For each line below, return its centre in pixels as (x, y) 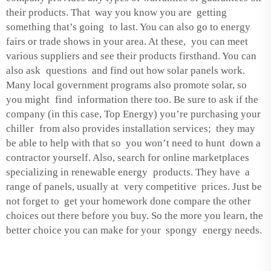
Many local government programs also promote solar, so (126, 85)
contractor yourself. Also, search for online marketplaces (128, 157)
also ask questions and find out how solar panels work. (126, 70)
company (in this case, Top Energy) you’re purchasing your (133, 114)
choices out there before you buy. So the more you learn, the (135, 215)
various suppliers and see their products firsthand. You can (132, 56)
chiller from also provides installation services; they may (132, 128)
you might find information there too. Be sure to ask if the (132, 99)
